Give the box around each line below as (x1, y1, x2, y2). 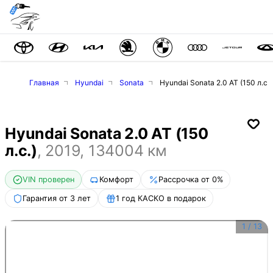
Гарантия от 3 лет (22, 193, 91, 203)
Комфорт (99, 174, 133, 184)
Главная (29, 78, 59, 87)
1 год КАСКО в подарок (115, 193, 206, 203)
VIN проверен (22, 174, 74, 184)
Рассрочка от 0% (158, 174, 223, 184)
